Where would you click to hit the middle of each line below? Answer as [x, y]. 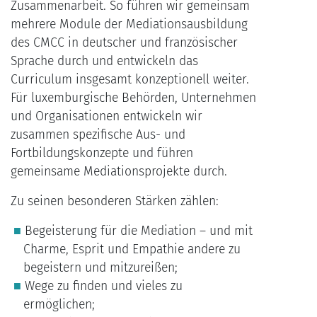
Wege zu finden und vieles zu [103, 287]
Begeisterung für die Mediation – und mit [138, 231]
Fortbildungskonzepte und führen [102, 154]
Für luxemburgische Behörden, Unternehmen [133, 98]
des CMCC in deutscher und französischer [124, 43]
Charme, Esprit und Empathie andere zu [132, 250]
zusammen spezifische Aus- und [98, 135]
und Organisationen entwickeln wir [106, 117]
